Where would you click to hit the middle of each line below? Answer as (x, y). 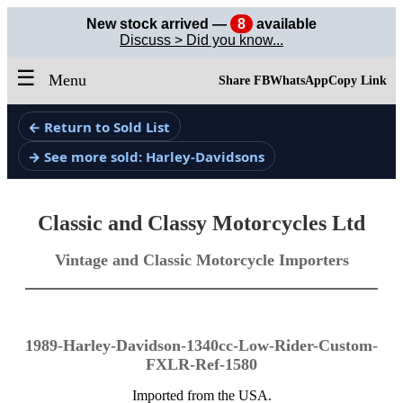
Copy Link (358, 81)
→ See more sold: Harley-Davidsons (147, 156)
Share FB (244, 81)
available (285, 24)
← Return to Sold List (99, 126)
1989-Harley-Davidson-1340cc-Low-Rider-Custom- (201, 346)
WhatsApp (299, 81)
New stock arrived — (158, 24)
